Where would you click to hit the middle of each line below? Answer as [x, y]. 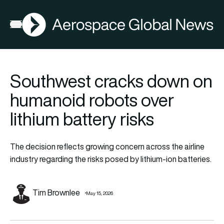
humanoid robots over [92, 100]
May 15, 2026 [99, 193]
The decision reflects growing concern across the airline [107, 146]
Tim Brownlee [56, 192]
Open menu [30, 26]
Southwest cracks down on [111, 81]
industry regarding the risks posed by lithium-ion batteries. [111, 159]
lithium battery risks [82, 119]
